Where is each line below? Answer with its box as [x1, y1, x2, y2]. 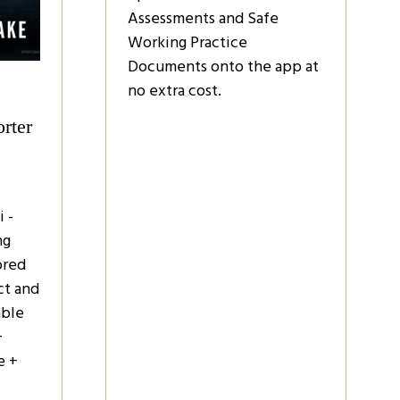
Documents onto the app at [128, 54, 319, 79]
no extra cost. [128, 78, 221, 104]
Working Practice [128, 29, 247, 55]
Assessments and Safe [128, 5, 279, 31]
